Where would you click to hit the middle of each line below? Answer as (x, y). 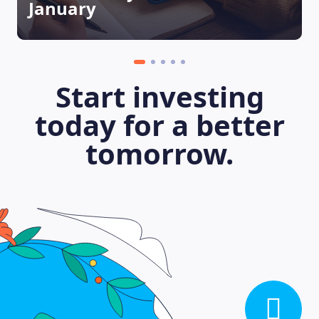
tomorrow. (159, 153)
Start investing (159, 96)
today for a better (159, 125)
